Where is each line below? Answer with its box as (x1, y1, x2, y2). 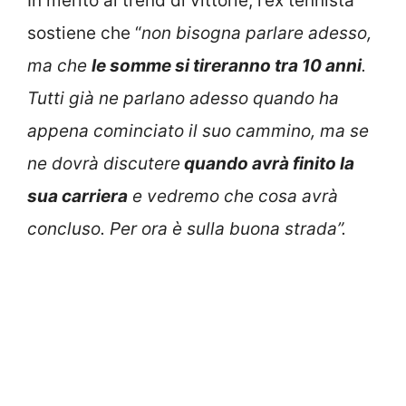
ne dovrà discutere (27, 152, 180, 174)
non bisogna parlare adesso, (141, 22, 372, 43)
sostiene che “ (27, 22, 141, 43)
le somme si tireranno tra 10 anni (92, 54, 362, 76)
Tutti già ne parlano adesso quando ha (27, 87, 339, 109)
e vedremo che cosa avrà (128, 185, 338, 207)
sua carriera (27, 185, 128, 207)
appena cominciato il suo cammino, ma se (27, 120, 369, 141)
